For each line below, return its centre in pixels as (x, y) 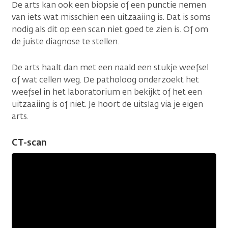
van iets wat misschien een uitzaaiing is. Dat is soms (111, 17)
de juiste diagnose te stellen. (65, 42)
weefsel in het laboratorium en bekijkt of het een (107, 92)
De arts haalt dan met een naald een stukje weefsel (110, 68)
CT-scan (29, 143)
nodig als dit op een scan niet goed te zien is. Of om (110, 30)
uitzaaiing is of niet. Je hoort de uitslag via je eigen (107, 104)
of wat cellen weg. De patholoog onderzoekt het (105, 80)
